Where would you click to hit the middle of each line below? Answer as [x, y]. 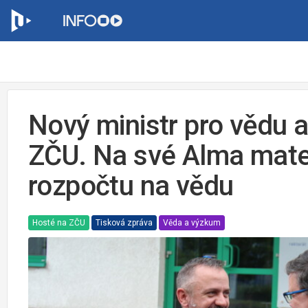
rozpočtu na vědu [131, 186]
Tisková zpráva [124, 223]
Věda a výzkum [192, 223]
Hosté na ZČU [59, 223]
